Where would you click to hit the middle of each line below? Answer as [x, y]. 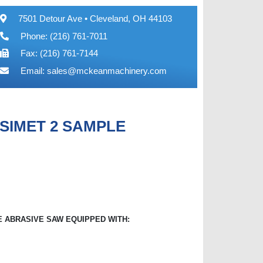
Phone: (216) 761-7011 [64, 36]
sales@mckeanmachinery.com [107, 70]
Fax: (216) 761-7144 [59, 53]
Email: [33, 70]
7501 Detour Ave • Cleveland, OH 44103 [95, 18]
